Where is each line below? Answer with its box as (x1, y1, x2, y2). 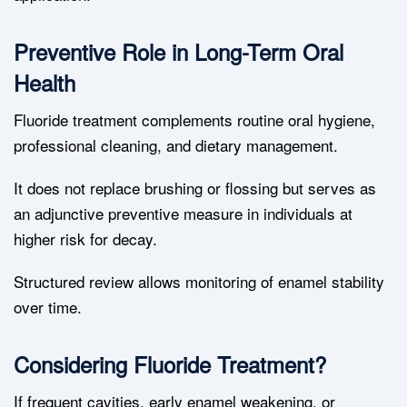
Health (14, 66, 75, 99)
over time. (14, 295, 82, 319)
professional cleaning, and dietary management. (14, 134, 338, 157)
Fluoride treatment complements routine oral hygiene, (14, 108, 375, 132)
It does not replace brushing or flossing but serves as (14, 176, 376, 200)
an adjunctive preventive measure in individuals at (14, 202, 352, 225)
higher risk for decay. (14, 227, 157, 251)
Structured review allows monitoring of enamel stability (14, 270, 384, 293)
